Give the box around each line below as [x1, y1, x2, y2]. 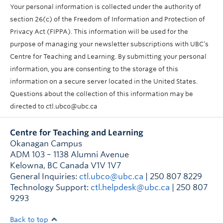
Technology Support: [10, 183, 91, 192]
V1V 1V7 [91, 161, 121, 170]
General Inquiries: [10, 172, 79, 181]
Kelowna [10, 161, 43, 170]
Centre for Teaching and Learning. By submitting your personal [10, 53, 207, 60]
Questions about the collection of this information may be [10, 90, 193, 98]
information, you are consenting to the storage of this [10, 65, 178, 73]
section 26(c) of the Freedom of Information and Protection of [10, 15, 205, 23]
